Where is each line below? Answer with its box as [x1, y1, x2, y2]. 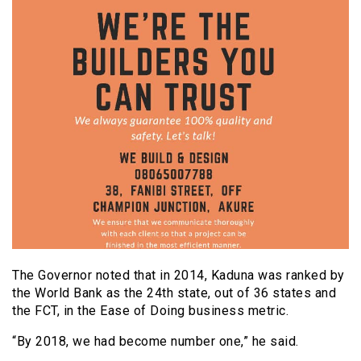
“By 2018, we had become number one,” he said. [12, 333, 299, 349]
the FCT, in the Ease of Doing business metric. [12, 302, 288, 318]
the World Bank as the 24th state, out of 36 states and [12, 284, 336, 301]
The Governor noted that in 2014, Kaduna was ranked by [12, 267, 345, 283]
